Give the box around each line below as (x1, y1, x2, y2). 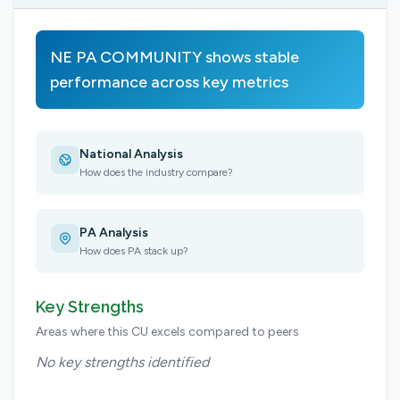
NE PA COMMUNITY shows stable (50, 47, 299, 67)
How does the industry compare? (79, 166, 233, 179)
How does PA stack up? (79, 245, 188, 257)
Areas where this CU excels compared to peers (36, 324, 299, 339)
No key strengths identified (36, 354, 209, 371)
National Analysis (79, 146, 183, 162)
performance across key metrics (50, 72, 288, 92)
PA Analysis (79, 225, 148, 240)
